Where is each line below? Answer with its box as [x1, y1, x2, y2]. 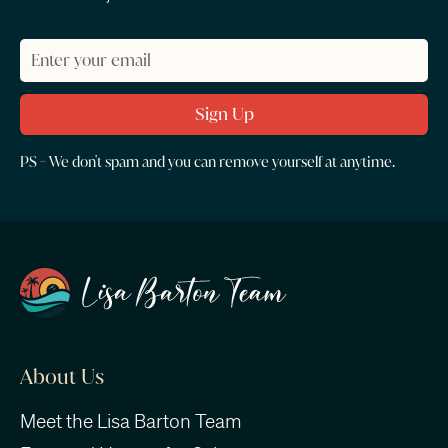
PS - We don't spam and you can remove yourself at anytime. [19, 152, 395, 171]
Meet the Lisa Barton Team [19, 410, 242, 433]
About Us [19, 363, 104, 391]
